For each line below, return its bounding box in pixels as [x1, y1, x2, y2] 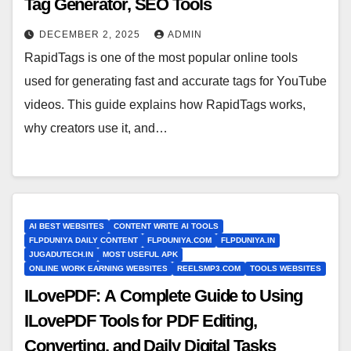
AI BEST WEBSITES [29, 221, 104, 230]
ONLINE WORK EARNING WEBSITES [29, 263, 168, 273]
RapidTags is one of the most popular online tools [24, 51, 298, 65]
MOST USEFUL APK [103, 249, 178, 259]
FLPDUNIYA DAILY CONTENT [29, 235, 138, 244]
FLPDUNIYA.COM [147, 235, 212, 244]
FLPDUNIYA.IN [221, 235, 275, 244]
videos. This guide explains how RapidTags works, [24, 98, 306, 112]
